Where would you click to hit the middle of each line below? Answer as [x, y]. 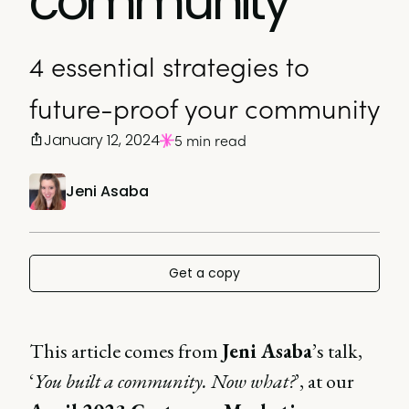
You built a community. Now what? [164, 381]
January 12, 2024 [102, 140]
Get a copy [204, 273]
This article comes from [126, 351]
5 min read [210, 140]
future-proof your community [204, 108]
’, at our [325, 381]
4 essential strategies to [169, 66]
